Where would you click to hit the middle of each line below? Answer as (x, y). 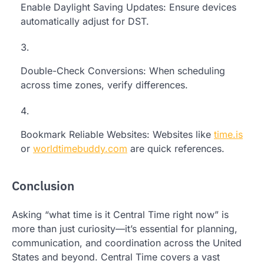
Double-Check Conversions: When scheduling (123, 71)
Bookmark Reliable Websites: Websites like (117, 135)
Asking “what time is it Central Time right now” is (120, 214)
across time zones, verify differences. (104, 85)
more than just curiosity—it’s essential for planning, (125, 228)
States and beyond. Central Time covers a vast (116, 257)
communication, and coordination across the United (127, 242)
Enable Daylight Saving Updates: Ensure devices (128, 7)
